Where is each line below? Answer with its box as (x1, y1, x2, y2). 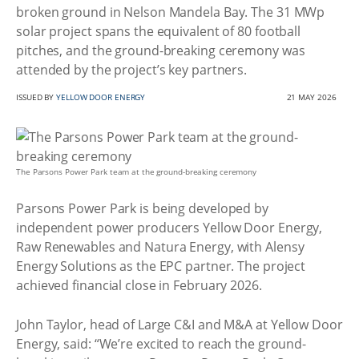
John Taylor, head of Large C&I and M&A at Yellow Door (16, 316, 343, 333)
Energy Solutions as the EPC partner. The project (16, 256, 306, 275)
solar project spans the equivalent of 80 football (16, 22, 301, 40)
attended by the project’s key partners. (16, 61, 248, 79)
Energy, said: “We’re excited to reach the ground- (16, 335, 307, 353)
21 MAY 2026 (286, 91, 337, 103)
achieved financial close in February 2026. (16, 276, 262, 294)
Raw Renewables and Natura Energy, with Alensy (16, 237, 305, 256)
